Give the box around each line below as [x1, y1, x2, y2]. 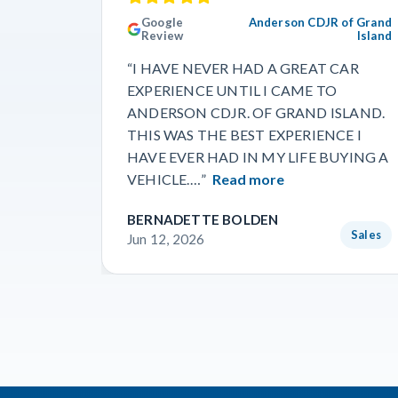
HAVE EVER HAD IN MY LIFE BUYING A [127, 148, 389, 165]
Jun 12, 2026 [127, 231, 205, 247]
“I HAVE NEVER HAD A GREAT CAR [127, 60, 359, 76]
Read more [212, 171, 285, 187]
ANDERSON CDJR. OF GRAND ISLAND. [127, 104, 386, 121]
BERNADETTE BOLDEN [127, 211, 279, 227]
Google [141, 15, 184, 29]
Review [141, 28, 184, 43]
